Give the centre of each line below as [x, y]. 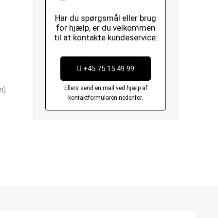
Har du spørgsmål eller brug [106, 18]
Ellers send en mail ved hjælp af [106, 88]
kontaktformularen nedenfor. [106, 98]
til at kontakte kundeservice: [106, 37]
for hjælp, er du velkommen [106, 28]
